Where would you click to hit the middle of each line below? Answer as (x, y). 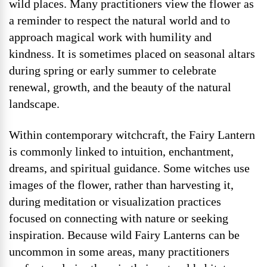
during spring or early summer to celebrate (113, 70)
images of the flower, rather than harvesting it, (121, 185)
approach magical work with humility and (110, 37)
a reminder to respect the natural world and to (119, 20)
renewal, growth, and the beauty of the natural (120, 87)
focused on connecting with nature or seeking (119, 218)
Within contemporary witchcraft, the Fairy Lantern (132, 135)
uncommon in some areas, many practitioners (119, 252)
